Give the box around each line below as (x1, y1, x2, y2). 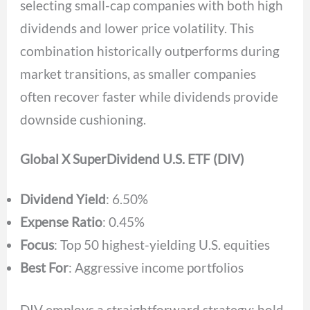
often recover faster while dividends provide (20, 88, 279, 104)
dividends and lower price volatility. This (20, 19, 255, 36)
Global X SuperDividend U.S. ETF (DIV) (20, 151, 245, 167)
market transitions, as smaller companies (20, 65, 257, 82)
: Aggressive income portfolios (69, 259, 244, 275)
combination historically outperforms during (20, 42, 280, 59)
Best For (20, 259, 69, 275)
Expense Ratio (20, 213, 103, 230)
